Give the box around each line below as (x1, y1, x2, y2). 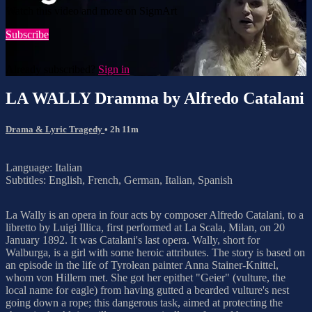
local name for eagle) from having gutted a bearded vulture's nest (6, 283, 289, 296)
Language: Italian (6, 161, 82, 173)
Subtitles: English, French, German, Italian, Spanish (6, 173, 233, 186)
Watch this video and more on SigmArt (6, 4, 177, 17)
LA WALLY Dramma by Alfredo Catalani (6, 89, 304, 108)
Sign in (98, 63, 130, 75)
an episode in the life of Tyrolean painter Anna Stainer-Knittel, (6, 258, 279, 271)
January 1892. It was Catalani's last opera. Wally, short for (6, 233, 260, 246)
